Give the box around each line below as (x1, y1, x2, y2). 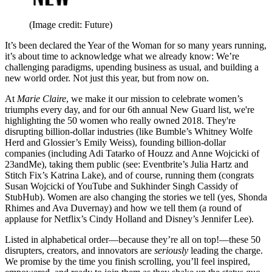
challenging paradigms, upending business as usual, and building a (5, 62, 259, 73)
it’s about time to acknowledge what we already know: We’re (5, 51, 239, 62)
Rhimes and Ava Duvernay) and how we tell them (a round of (5, 203, 242, 214)
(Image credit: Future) (29, 19, 112, 30)
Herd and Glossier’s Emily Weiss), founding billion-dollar (5, 137, 226, 148)
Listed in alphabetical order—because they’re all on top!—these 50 (5, 234, 260, 245)
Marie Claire (17, 93, 66, 104)
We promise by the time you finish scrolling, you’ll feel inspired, (5, 256, 250, 267)
